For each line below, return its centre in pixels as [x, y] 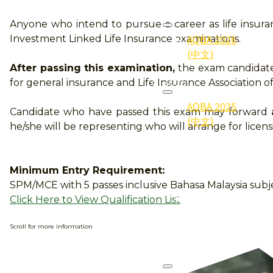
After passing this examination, [93, 68]
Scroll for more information [51, 226]
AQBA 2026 [212, 39]
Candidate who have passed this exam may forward [141, 112]
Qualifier [207, 213]
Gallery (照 [213, 159]
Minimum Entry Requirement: [87, 170]
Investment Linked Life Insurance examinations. [125, 39]
